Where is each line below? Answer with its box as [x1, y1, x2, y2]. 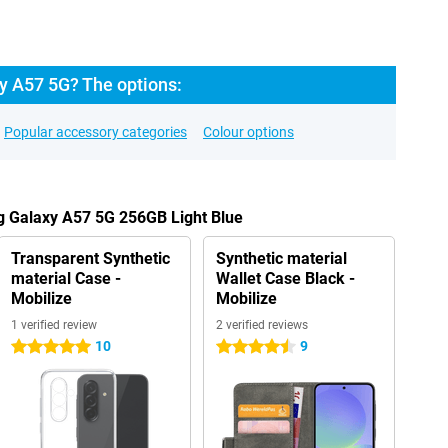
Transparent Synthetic [10, 249, 170, 268]
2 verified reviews [215, 318, 308, 332]
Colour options [203, 124, 294, 140]
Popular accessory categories [4, 124, 187, 140]
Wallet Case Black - [215, 269, 355, 288]
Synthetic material [215, 249, 347, 268]
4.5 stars [215, 339, 271, 355]
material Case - [10, 269, 121, 288]
